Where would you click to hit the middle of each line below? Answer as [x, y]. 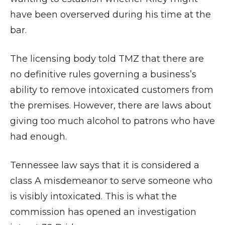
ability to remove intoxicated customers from [112, 90]
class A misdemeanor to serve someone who [111, 181]
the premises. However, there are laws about [111, 105]
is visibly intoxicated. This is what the [93, 196]
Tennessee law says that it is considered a [105, 165]
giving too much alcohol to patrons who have [113, 121]
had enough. [38, 137]
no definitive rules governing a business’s [103, 74]
